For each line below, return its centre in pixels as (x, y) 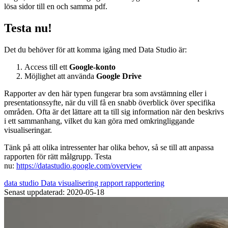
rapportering (145, 183)
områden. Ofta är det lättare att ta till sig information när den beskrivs (114, 111)
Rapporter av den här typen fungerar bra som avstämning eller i (105, 93)
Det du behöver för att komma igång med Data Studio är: (95, 49)
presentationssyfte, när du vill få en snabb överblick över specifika (110, 102)
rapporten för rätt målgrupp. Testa (58, 156)
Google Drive (119, 76)
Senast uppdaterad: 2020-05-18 (54, 192)
